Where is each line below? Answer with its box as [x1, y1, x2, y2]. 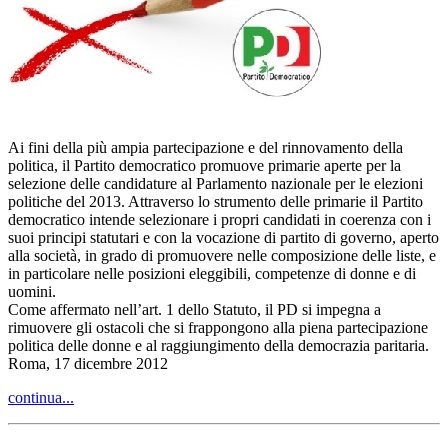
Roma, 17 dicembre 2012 [8, 354, 168, 372]
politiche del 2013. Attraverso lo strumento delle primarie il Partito [8, 192, 423, 210]
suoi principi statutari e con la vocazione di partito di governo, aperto [8, 228, 439, 246]
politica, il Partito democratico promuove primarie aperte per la [8, 156, 401, 174]
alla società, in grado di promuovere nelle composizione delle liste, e [8, 246, 436, 264]
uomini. [8, 282, 56, 300]
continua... [8, 388, 74, 406]
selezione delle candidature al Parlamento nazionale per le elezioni [8, 174, 423, 192]
